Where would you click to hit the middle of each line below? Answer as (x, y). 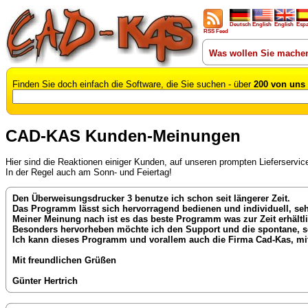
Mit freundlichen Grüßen (64, 261)
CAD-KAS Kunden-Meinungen (123, 136)
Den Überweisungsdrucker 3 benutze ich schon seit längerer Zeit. (151, 199)
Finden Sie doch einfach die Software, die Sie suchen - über (133, 84)
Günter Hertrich (45, 281)
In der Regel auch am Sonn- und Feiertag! (89, 173)
